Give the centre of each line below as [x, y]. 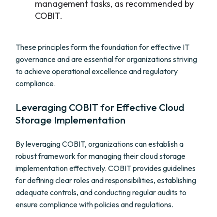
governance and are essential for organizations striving [106, 59]
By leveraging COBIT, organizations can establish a [100, 144]
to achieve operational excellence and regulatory [97, 71]
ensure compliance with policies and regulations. [94, 204]
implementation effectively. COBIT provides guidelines [106, 168]
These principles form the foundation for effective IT [102, 47]
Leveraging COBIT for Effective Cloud [100, 107]
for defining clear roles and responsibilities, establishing [106, 180]
